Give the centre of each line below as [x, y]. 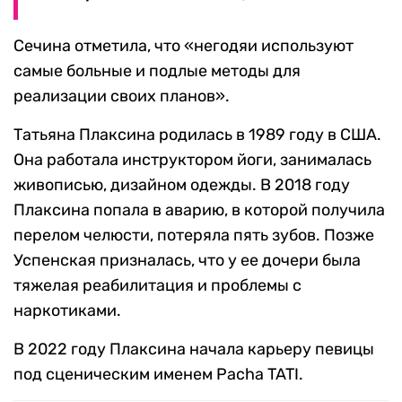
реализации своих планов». [122, 96]
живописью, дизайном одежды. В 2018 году [182, 185]
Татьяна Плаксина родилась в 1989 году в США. [197, 135]
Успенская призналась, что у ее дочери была [187, 261]
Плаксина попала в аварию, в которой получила [199, 210]
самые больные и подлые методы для [157, 71]
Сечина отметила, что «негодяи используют [184, 46]
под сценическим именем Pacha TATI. [158, 375]
